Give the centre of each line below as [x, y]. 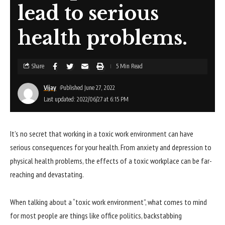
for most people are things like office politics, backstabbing [96, 216]
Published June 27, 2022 [88, 87]
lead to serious [88, 13]
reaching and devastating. [47, 174]
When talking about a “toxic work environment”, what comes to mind [108, 202]
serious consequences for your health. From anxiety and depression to [111, 147]
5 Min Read [129, 66]
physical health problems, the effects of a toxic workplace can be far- [111, 160]
